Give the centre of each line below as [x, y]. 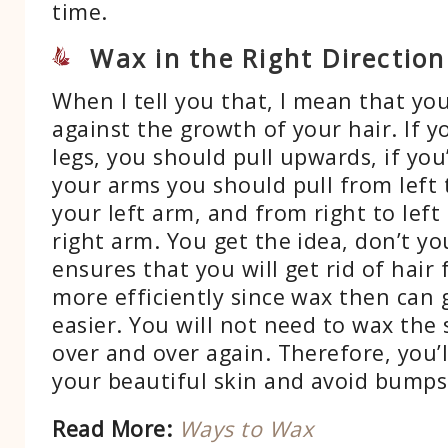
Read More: [112, 428]
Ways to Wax [245, 428]
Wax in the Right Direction [268, 58]
